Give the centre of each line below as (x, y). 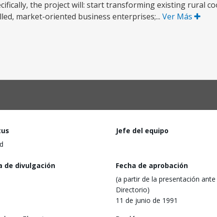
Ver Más (178, 16)
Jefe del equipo (142, 131)
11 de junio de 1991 (147, 200)
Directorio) (133, 189)
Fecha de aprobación (152, 165)
